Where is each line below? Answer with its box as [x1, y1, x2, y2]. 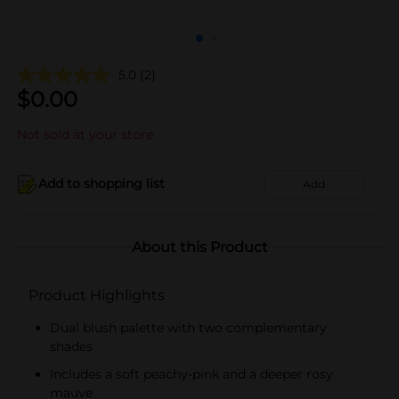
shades [50, 338, 93, 354]
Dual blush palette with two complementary [50, 319, 327, 336]
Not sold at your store [17, 126, 153, 142]
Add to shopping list [38, 175, 165, 191]
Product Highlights [28, 286, 165, 304]
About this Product [131, 238, 268, 256]
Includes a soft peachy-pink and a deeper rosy [50, 365, 333, 382]
